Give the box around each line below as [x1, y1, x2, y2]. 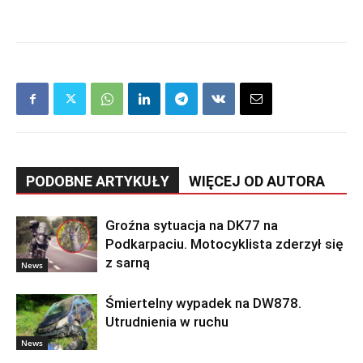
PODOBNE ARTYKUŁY [26, 173, 169, 190]
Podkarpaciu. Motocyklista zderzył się [105, 236, 344, 253]
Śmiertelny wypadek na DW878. [105, 295, 301, 312]
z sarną [105, 254, 150, 271]
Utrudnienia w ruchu [105, 314, 228, 331]
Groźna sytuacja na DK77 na [105, 217, 278, 234]
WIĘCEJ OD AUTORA [189, 173, 325, 190]
